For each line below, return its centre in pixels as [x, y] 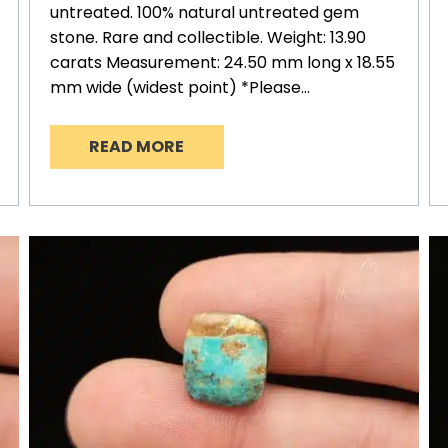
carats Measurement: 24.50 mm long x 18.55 [222, 63]
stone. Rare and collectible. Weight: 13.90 [207, 38]
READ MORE [137, 147]
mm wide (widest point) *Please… [179, 88]
